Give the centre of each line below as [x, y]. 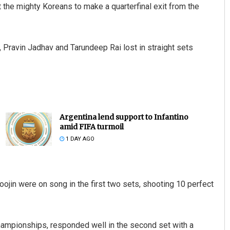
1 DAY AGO [79, 139]
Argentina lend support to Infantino [124, 117]
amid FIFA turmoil [91, 127]
